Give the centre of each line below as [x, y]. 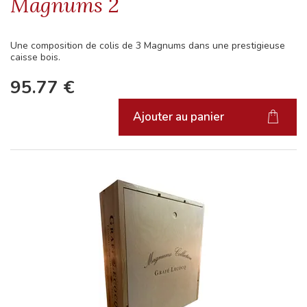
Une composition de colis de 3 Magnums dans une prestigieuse [148, 45]
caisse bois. [35, 57]
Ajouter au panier [179, 117]
